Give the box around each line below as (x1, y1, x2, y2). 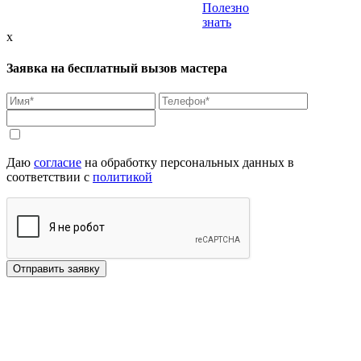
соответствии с (6, 170, 93, 185)
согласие (34, 156, 81, 170)
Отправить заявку (13, 263, 100, 276)
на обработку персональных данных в (81, 156, 294, 170)
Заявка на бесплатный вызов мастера (6, 61, 227, 76)
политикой (93, 170, 152, 185)
